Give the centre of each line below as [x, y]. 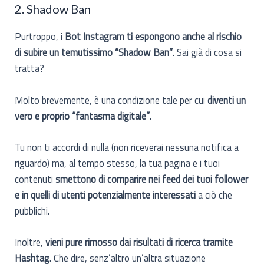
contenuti [35, 179]
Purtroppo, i [40, 37]
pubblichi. [32, 210]
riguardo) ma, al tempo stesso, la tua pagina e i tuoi [118, 163]
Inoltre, [30, 242]
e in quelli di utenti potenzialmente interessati [105, 194]
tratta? [30, 68]
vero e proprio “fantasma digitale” [82, 115]
